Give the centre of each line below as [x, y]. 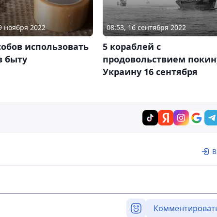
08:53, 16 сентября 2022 [146, 28]
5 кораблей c [132, 47]
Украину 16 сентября [150, 72]
